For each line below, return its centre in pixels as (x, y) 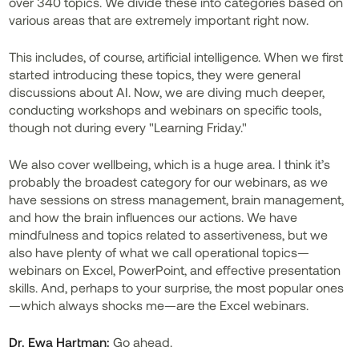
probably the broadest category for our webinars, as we (169, 182)
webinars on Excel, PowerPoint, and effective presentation (175, 270)
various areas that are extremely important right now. (159, 20)
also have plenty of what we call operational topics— (159, 252)
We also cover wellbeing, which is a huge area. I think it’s (170, 164)
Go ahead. (141, 342)
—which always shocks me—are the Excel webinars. (159, 305)
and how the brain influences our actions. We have (153, 217)
